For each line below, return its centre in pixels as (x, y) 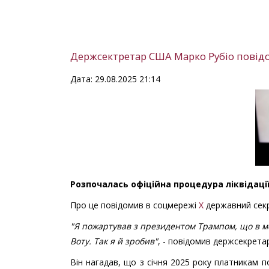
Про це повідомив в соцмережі (134, 205)
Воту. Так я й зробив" (114, 241)
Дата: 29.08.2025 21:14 (115, 79)
